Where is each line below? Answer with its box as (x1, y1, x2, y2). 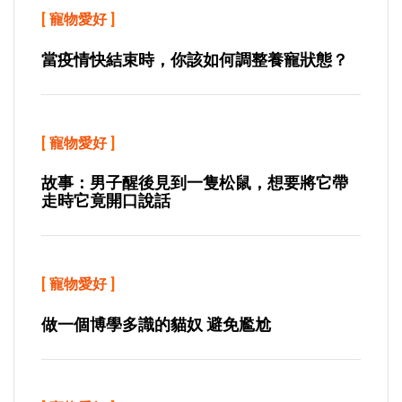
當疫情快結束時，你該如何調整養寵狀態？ (41, 50, 348, 69)
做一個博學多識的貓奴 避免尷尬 (41, 315, 271, 334)
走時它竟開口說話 (41, 191, 170, 210)
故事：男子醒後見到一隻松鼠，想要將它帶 (41, 173, 348, 192)
